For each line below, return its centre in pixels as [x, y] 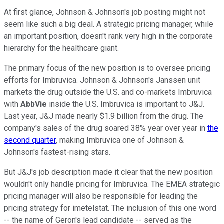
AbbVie [34, 104]
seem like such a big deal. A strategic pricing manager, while [109, 24]
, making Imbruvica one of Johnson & [120, 140]
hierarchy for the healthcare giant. [62, 48]
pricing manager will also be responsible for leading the [101, 196]
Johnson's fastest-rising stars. [58, 152]
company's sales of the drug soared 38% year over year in [106, 128]
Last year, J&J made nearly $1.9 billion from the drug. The [104, 116]
